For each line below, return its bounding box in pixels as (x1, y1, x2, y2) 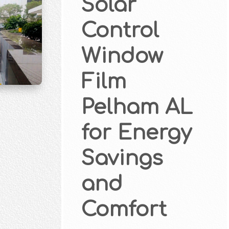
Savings (81, 147, 163, 170)
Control (81, 19, 159, 42)
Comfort (81, 198, 167, 221)
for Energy (81, 122, 192, 145)
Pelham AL (81, 96, 193, 119)
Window (81, 45, 163, 68)
